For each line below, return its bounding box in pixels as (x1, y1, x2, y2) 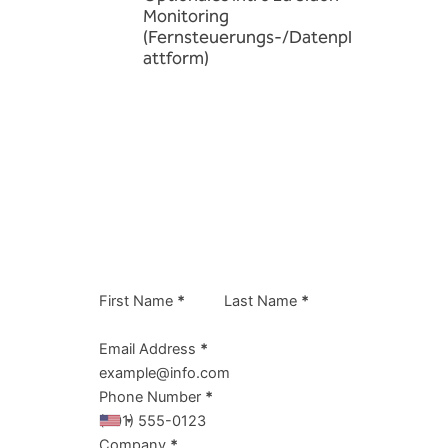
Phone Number (99, 387, 202, 406)
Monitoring (142, 2, 229, 31)
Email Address (99, 339, 197, 358)
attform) (142, 44, 209, 73)
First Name (99, 291, 174, 310)
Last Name (224, 291, 297, 310)
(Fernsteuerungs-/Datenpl (142, 23, 352, 52)
